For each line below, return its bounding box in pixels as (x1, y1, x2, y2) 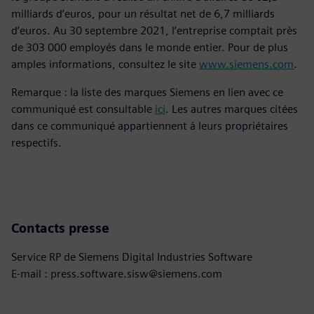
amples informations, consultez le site (11, 57, 199, 71)
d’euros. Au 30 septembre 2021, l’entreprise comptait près (11, 23, 297, 37)
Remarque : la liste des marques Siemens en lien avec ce (11, 85, 283, 99)
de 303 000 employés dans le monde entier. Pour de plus (11, 40, 288, 54)
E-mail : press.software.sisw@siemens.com (11, 266, 222, 280)
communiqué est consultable (11, 102, 155, 116)
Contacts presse (11, 220, 109, 235)
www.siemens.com (199, 57, 294, 71)
